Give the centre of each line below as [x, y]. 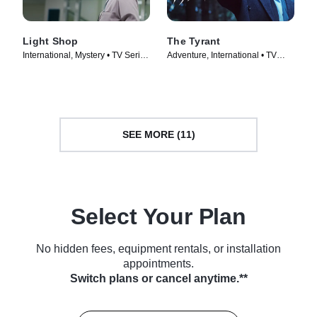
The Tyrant [194, 41]
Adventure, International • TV [222, 55]
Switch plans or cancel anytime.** [158, 278]
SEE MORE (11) [158, 134]
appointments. [158, 263]
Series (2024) [193, 67]
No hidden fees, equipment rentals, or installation [158, 248]
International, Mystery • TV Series [86, 55]
